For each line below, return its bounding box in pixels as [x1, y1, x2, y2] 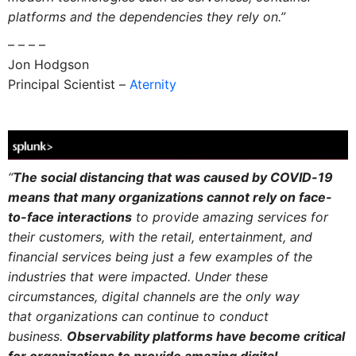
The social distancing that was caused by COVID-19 [12, 168, 333, 185]
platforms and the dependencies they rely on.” [7, 9, 285, 25]
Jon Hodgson [7, 56, 89, 73]
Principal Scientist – [7, 76, 130, 93]
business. [7, 327, 67, 344]
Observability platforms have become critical [66, 327, 345, 344]
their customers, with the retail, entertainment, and [7, 228, 312, 245]
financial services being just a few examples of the [7, 248, 312, 265]
